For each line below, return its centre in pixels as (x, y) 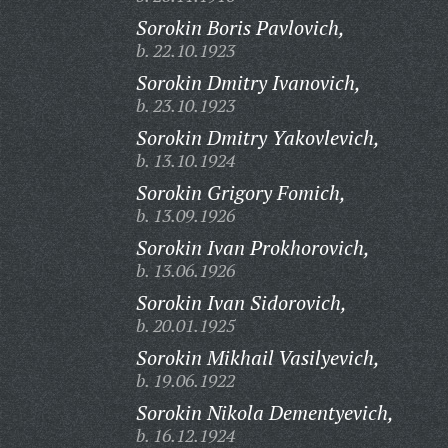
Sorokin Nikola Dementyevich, (264, 412)
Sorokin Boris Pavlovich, (240, 27)
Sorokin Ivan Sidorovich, (241, 302)
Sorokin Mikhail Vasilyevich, (257, 357)
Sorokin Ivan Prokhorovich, (252, 247)
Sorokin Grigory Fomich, (240, 192)
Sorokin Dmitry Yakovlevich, (257, 137)
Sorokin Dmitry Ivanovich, (248, 82)
